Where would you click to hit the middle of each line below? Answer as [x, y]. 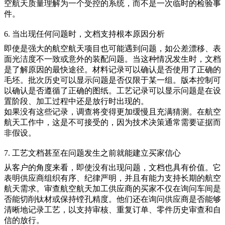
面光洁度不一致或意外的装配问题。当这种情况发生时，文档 [113, 59]
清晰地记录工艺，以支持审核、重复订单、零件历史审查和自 [113, 210]
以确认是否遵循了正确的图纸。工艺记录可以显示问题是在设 [113, 90]
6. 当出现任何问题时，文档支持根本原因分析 [84, 34]
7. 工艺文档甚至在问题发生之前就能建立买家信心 [92, 153]
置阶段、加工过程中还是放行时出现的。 [76, 101]
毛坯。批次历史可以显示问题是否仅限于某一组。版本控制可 [113, 80]
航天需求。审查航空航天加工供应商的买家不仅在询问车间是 [113, 189]
